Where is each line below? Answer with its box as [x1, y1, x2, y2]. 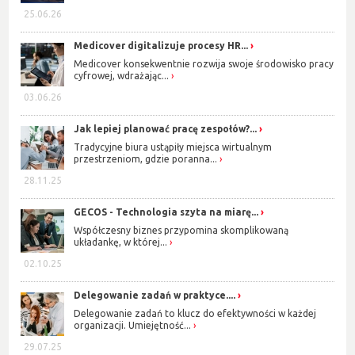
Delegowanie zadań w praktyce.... [74, 290, 236, 301]
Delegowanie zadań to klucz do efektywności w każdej [74, 307, 317, 319]
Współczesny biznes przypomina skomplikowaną [74, 224, 289, 235]
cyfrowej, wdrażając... [74, 70, 170, 81]
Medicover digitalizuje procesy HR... [74, 40, 249, 52]
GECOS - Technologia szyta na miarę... [74, 207, 259, 218]
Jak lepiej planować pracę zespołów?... [74, 124, 258, 135]
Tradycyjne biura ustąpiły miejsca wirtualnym [74, 141, 273, 152]
